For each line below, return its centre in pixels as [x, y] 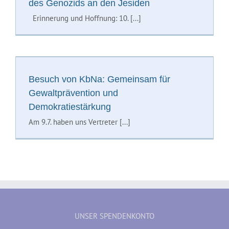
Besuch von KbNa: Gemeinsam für [99, 79]
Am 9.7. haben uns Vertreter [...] [79, 122]
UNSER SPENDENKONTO [114, 216]
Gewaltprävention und [73, 93]
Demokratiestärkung [70, 107]
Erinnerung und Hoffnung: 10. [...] [85, 18]
